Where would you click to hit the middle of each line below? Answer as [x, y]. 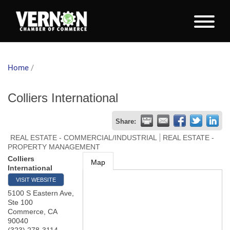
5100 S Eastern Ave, [41, 193]
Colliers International [63, 98]
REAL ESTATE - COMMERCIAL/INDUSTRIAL [84, 138]
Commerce [26, 212]
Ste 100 [20, 202]
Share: [126, 122]
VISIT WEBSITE [36, 180]
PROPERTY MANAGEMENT [54, 147]
